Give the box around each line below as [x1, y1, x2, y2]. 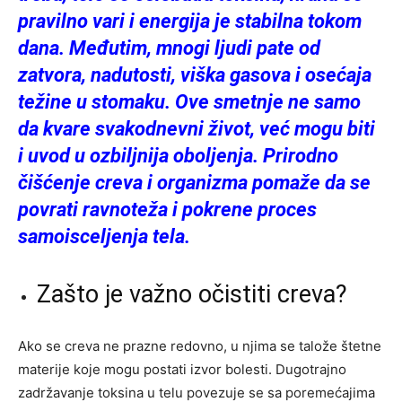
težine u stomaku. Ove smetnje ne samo [18, 91, 361, 113]
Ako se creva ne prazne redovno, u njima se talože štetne [18, 337, 381, 354]
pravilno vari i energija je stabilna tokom [18, 10, 362, 32]
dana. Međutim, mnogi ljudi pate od [18, 37, 320, 59]
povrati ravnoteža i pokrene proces [18, 198, 317, 221]
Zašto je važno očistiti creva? [37, 280, 347, 309]
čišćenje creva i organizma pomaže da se [18, 171, 371, 194]
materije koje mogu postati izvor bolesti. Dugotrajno [18, 361, 346, 378]
